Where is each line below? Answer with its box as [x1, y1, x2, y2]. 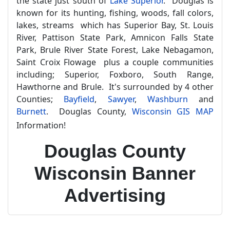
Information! [16, 120, 66, 131]
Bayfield [64, 93, 95, 105]
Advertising [64, 185, 166, 206]
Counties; [16, 93, 64, 105]
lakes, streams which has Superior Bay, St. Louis [16, 20, 214, 31]
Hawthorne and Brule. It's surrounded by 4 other [16, 81, 214, 92]
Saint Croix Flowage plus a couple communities [16, 56, 214, 68]
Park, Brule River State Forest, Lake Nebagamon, [16, 44, 214, 55]
